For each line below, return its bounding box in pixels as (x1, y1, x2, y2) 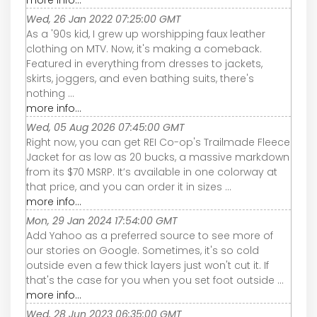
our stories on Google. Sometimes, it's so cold (26, 243, 259, 258)
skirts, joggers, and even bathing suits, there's (26, 71, 254, 86)
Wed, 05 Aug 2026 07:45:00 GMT (26, 120, 185, 134)
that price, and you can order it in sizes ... (26, 179, 231, 194)
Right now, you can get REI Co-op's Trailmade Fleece (26, 134, 290, 149)
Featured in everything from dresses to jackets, (26, 56, 263, 71)
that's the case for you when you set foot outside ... (26, 272, 284, 287)
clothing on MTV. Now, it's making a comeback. (26, 41, 262, 56)
